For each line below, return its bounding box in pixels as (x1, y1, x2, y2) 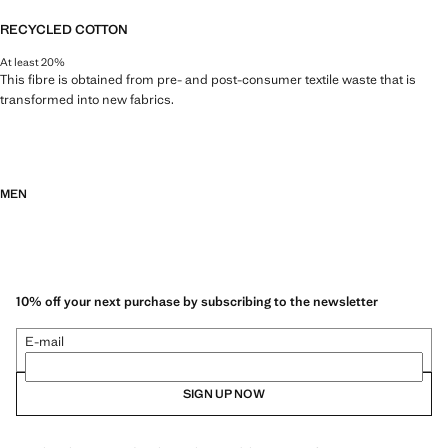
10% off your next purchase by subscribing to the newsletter (16, 293, 378, 311)
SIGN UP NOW (183, 386, 265, 403)
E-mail (25, 333, 64, 351)
